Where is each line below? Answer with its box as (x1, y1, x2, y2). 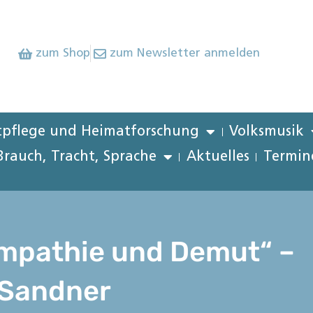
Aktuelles (186, 150, 249, 164)
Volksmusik (229, 125, 305, 139)
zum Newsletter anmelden (110, 48, 261, 59)
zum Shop (35, 48, 90, 59)
